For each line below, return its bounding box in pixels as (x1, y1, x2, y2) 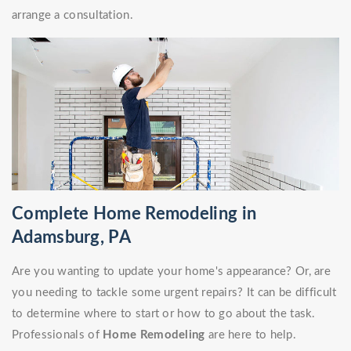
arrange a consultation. (12, 9, 133, 22)
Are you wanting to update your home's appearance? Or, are (12, 266, 331, 278)
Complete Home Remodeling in (12, 205, 257, 223)
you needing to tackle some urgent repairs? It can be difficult (12, 287, 337, 299)
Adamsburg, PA (12, 229, 131, 247)
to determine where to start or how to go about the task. (12, 308, 316, 320)
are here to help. (208, 329, 297, 342)
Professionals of (12, 329, 103, 342)
